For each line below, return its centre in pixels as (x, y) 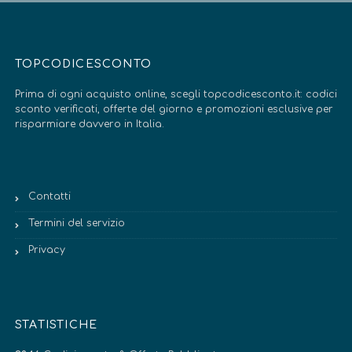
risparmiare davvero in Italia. (90, 124)
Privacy (47, 249)
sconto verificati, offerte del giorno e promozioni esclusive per (174, 109)
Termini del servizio (77, 223)
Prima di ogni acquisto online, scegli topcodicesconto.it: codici (176, 94)
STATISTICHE (57, 324)
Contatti (49, 196)
